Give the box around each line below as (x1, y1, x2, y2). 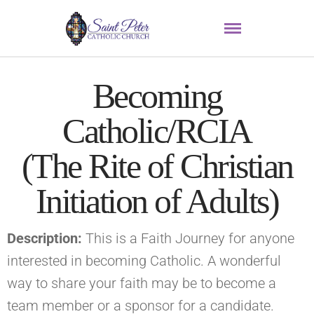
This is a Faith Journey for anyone (86, 230, 294, 247)
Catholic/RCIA (62, 111, 252, 151)
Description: (7, 230, 86, 247)
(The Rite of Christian (21, 146, 293, 186)
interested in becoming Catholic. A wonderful (7, 252, 281, 269)
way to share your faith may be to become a (7, 275, 276, 292)
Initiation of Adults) (35, 182, 279, 221)
